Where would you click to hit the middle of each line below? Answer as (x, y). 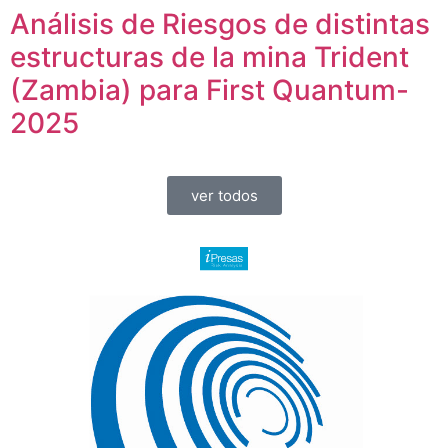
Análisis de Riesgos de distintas (220, 24)
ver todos (224, 196)
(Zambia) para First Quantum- (209, 90)
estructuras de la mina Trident (209, 57)
